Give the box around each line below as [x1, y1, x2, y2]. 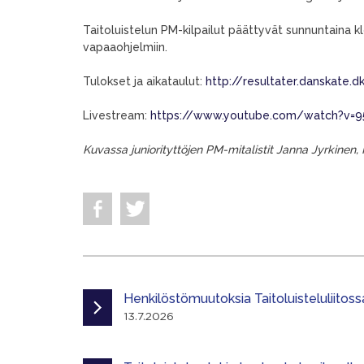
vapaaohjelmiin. [83, 41, 167, 54]
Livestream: [83, 109, 150, 122]
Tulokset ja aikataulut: [83, 75, 206, 88]
